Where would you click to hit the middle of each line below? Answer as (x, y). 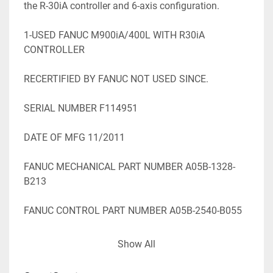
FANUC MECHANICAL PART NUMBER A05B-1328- (129, 166)
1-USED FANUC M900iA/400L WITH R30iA (114, 35)
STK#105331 (52, 239)
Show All (136, 244)
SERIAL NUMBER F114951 (81, 108)
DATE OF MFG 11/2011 (74, 137)
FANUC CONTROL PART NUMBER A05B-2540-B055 (133, 210)
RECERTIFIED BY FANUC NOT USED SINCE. (116, 79)
